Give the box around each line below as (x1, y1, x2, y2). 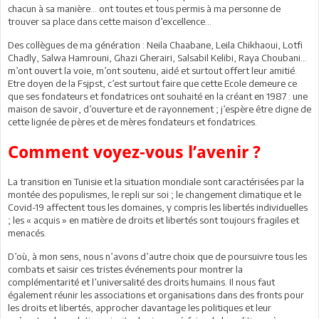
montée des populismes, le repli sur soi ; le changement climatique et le (8, 188, 301, 200)
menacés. (8, 226, 46, 239)
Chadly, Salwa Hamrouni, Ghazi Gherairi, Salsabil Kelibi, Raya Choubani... (8, 51, 307, 63)
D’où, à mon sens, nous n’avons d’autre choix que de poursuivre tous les (8, 250, 307, 262)
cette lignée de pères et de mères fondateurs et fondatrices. (8, 115, 257, 127)
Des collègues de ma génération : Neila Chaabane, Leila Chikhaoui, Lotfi (8, 38, 303, 51)
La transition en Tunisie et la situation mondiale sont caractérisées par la (8, 175, 304, 187)
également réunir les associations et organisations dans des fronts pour (8, 288, 304, 300)
